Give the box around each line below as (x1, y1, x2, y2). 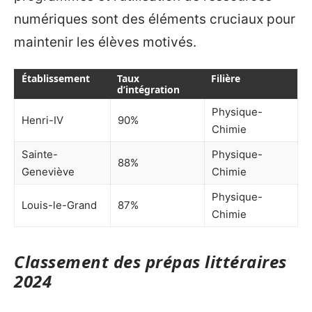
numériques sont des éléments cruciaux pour (14, 10, 295, 27)
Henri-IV (22, 114, 63, 127)
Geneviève (22, 165, 75, 179)
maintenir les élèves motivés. (14, 33, 196, 50)
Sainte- (22, 148, 58, 162)
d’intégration (117, 83, 180, 97)
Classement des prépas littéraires (14, 250, 287, 274)
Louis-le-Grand (22, 198, 97, 212)
